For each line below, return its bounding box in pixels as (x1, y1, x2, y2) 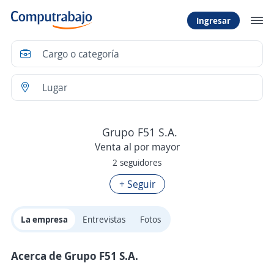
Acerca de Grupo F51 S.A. (11, 248, 138, 264)
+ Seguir (119, 177, 155, 191)
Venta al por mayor (94, 140, 180, 154)
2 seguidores (113, 157, 161, 169)
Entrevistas (83, 213, 125, 226)
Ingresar (196, 14, 231, 26)
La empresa (21, 213, 68, 226)
